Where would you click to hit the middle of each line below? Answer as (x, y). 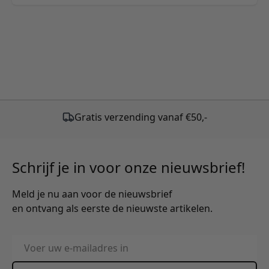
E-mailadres (38, 242)
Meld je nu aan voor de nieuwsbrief (92, 194)
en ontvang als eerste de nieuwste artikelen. (112, 209)
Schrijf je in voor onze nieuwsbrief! (128, 168)
